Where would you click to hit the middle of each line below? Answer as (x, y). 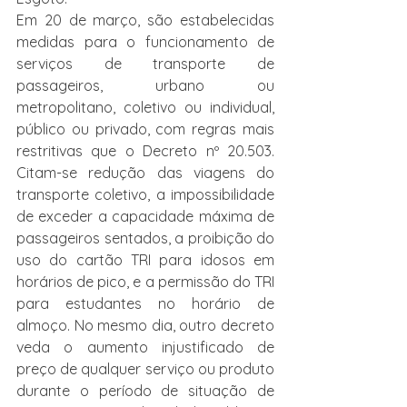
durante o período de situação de (145, 391)
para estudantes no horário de (145, 303)
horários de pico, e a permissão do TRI (145, 282)
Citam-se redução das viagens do (145, 173)
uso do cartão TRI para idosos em (145, 260)
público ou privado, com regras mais (145, 129)
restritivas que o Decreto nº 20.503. (145, 151)
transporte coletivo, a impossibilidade (145, 194)
